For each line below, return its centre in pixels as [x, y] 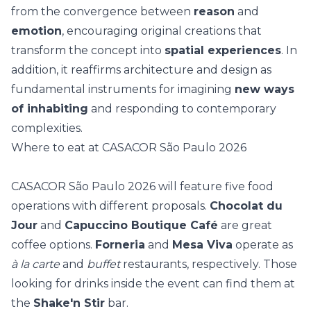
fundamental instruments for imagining [123, 89]
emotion [36, 31]
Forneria [120, 245]
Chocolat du [246, 206]
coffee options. [53, 245]
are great [245, 225]
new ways [264, 89]
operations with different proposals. [110, 206]
